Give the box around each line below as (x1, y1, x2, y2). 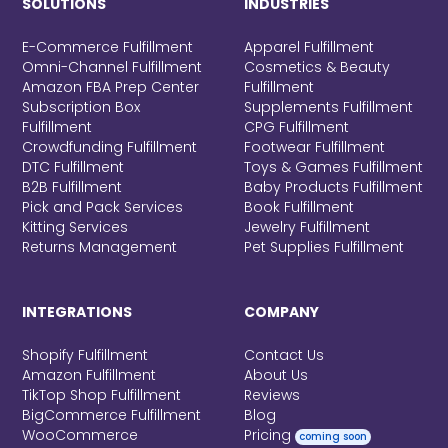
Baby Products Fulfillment (244, 177, 423, 198)
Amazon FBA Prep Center (22, 77, 200, 98)
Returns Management (22, 237, 178, 258)
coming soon (299, 429, 367, 445)
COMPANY (244, 302, 319, 323)
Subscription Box (22, 97, 141, 118)
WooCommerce (22, 425, 139, 446)
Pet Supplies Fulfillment (244, 237, 404, 258)
